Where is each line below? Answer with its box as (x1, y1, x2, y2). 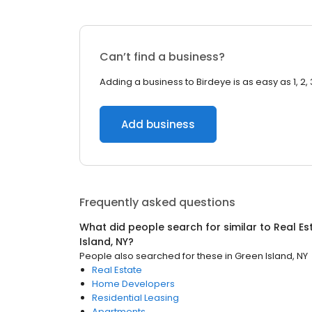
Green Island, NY (235, 249, 308, 263)
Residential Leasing (92, 291, 179, 304)
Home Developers (92, 277, 175, 290)
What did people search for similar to (79, 220, 274, 234)
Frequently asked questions (79, 194, 235, 210)
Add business (121, 117, 195, 132)
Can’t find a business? (100, 49, 225, 65)
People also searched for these (79, 249, 223, 263)
